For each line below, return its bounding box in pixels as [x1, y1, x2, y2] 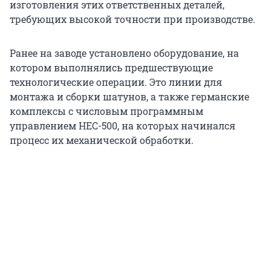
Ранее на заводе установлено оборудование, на [10, 46, 239, 59]
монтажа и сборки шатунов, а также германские [10, 90, 249, 103]
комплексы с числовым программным [10, 104, 203, 117]
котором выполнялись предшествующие [10, 60, 213, 74]
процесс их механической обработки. [10, 133, 194, 146]
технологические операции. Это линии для [10, 75, 222, 88]
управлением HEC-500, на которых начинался [10, 119, 235, 132]
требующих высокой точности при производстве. [10, 12, 255, 25]
